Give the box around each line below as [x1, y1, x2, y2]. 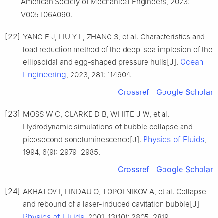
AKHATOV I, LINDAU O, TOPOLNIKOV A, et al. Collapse [23, 187, 206, 197]
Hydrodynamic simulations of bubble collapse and [23, 122, 193, 132]
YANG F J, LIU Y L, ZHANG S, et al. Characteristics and [23, 32, 205, 42]
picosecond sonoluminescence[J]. [23, 135, 143, 145]
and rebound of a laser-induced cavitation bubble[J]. [23, 200, 201, 209]
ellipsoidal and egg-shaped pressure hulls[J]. [23, 57, 180, 67]
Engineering [23, 70, 66, 80]
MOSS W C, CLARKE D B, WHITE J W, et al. [23, 109, 169, 119]
